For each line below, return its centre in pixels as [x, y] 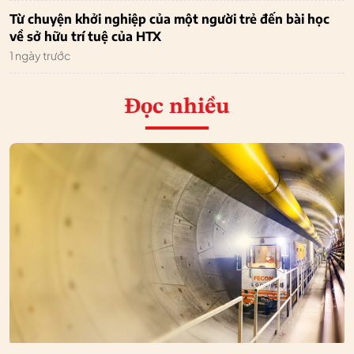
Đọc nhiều [177, 108]
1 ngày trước [40, 56]
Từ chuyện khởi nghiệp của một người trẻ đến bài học [169, 19]
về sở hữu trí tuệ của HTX [85, 37]
